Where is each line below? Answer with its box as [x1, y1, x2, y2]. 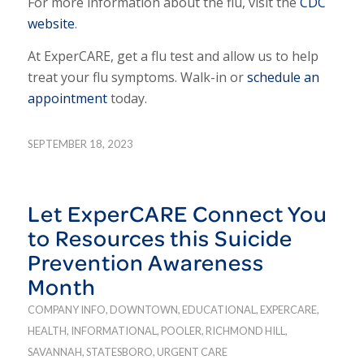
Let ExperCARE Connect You [27, 197, 327, 230]
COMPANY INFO [27, 303, 106, 317]
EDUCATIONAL [181, 303, 256, 317]
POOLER [160, 324, 201, 338]
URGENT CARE [156, 345, 227, 359]
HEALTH [27, 324, 67, 338]
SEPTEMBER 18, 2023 [27, 137, 133, 151]
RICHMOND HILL [205, 324, 285, 338]
